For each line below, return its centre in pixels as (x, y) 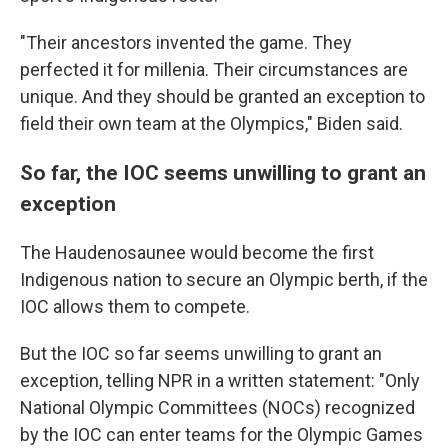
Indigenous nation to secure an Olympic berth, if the (224, 279)
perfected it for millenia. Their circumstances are (214, 69)
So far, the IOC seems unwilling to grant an (223, 172)
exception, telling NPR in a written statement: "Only (220, 380)
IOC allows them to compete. (135, 306)
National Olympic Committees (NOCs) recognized (217, 407)
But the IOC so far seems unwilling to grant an (201, 353)
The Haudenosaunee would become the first (197, 252)
